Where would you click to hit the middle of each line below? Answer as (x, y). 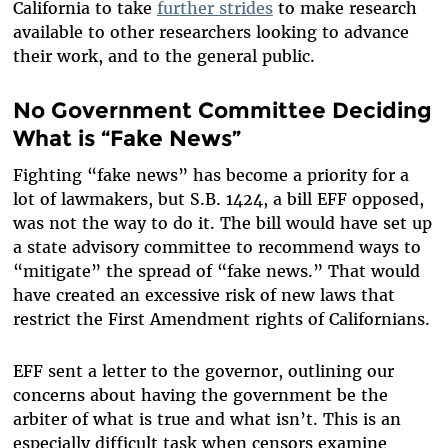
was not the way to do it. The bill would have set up (222, 223)
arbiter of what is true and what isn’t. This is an (206, 419)
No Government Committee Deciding (222, 109)
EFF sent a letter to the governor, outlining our (203, 371)
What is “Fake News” (126, 137)
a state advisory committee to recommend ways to (216, 247)
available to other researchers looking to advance (210, 31)
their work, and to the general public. (163, 55)
